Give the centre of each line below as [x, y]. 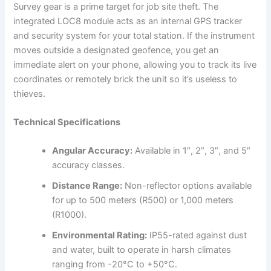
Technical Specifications [67, 122]
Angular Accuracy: [93, 151]
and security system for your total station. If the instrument [134, 35]
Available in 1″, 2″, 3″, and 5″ [192, 151]
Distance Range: [87, 186]
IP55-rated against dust [197, 236]
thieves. [30, 93]
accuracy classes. [89, 165]
